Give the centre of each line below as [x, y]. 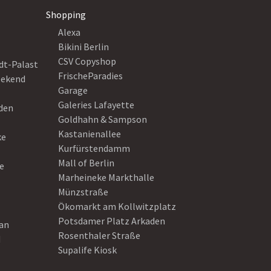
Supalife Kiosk [87, 250]
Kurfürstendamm [94, 148]
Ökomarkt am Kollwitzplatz [117, 206]
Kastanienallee [90, 134]
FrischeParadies [90, 76]
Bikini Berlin [83, 47]
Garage [73, 90]
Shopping [66, 15]
